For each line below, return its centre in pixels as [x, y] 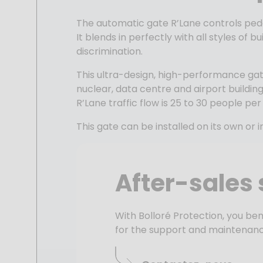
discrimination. [110, 51]
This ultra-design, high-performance [161, 75]
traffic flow [134, 103]
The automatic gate [123, 23]
